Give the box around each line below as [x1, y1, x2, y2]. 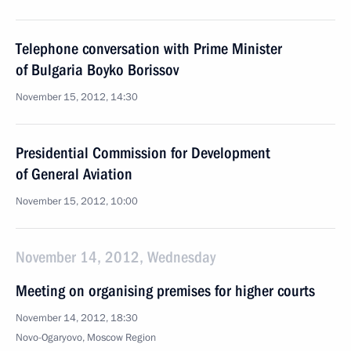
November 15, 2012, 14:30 [16, 90, 138, 104]
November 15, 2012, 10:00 [16, 194, 138, 208]
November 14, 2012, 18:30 [16, 311, 138, 325]
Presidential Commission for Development [16, 143, 270, 162]
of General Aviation [16, 165, 132, 183]
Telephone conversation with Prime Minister [16, 39, 282, 58]
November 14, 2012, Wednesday [16, 248, 215, 266]
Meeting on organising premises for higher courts [16, 281, 315, 300]
